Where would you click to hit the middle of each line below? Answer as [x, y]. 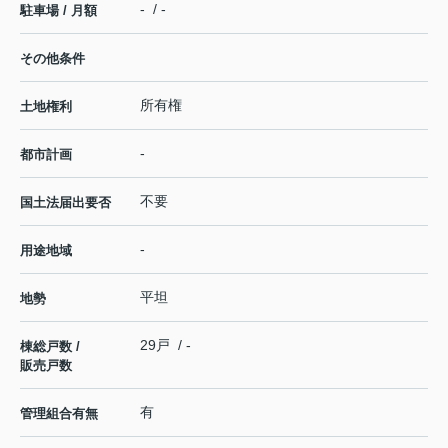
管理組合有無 [59, 414]
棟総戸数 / [50, 347]
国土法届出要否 [65, 203]
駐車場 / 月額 [58, 11]
